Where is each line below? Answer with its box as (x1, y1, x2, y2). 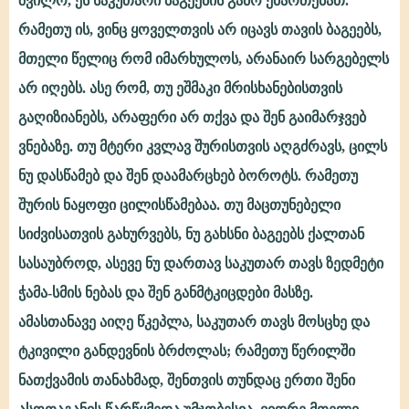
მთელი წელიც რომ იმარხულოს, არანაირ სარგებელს (18, 51, 389, 67)
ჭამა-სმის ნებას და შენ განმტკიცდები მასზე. (18, 285, 313, 300)
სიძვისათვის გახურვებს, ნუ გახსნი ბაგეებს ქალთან (18, 226, 364, 242)
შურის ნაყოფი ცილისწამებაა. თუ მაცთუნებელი (18, 197, 341, 213)
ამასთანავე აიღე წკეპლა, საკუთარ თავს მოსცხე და (18, 314, 370, 330)
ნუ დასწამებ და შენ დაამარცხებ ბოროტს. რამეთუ (18, 168, 358, 184)
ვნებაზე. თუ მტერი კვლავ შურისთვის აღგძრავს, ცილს (18, 139, 387, 154)
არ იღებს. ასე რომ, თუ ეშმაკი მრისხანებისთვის (18, 80, 342, 96)
